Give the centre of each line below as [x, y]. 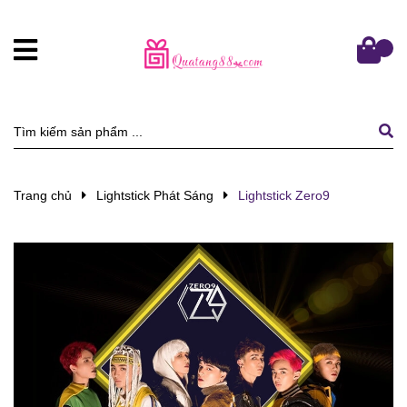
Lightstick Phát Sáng [155, 195]
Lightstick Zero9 [284, 195]
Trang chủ [43, 195]
